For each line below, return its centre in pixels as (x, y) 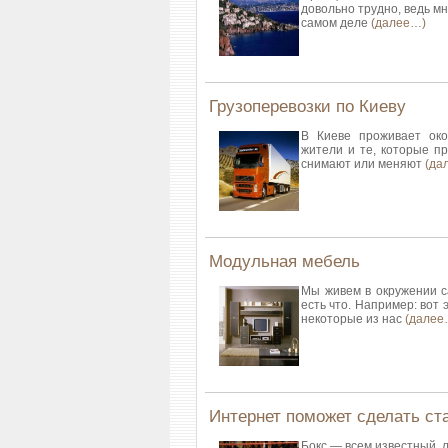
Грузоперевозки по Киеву (307, 106)
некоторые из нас (353, 319)
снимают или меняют (363, 164)
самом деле (336, 23)
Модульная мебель (284, 261)
